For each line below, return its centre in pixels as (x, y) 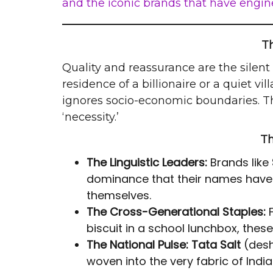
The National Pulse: (137, 245)
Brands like (239, 162)
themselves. (119, 195)
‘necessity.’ (90, 117)
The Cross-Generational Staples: (176, 212)
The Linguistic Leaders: (147, 162)
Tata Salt (216, 245)
